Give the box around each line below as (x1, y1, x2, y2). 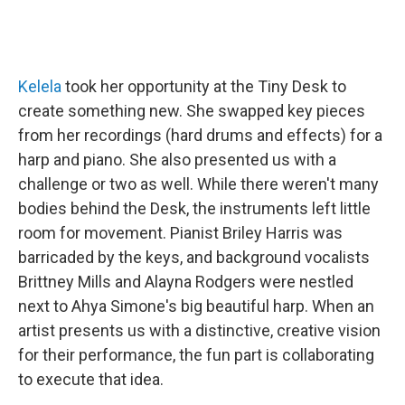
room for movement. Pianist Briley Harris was (18, 222, 343, 242)
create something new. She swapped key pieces (18, 100, 365, 120)
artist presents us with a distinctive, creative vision (18, 320, 381, 340)
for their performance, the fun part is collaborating (18, 344, 374, 364)
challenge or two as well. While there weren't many (18, 174, 379, 193)
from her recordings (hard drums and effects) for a (18, 125, 382, 145)
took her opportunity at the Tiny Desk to (61, 76, 346, 96)
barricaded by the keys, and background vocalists (18, 247, 370, 267)
